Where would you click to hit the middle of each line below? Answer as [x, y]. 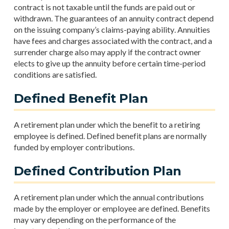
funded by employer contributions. [74, 147]
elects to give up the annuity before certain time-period [109, 63]
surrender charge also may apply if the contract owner [107, 52]
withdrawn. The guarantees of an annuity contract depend [113, 18]
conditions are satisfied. [55, 74]
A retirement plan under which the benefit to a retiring [107, 124]
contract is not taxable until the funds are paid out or [104, 7]
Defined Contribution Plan [97, 171]
